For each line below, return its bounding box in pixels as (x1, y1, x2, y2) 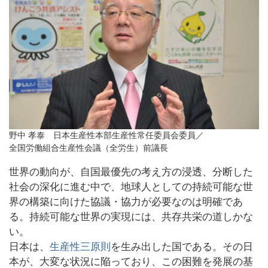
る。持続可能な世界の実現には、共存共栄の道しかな (9, 211, 253, 223)
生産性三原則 (50, 241, 111, 253)
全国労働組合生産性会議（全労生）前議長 (9, 143, 168, 153)
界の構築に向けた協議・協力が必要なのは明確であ (9, 196, 243, 208)
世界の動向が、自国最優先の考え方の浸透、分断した (9, 166, 253, 178)
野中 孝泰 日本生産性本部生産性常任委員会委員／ (9, 130, 204, 141)
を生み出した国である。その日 (111, 241, 253, 253)
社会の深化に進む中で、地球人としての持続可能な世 (9, 181, 253, 193)
